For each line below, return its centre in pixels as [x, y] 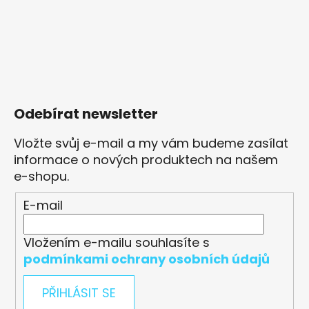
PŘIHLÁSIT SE [79, 293]
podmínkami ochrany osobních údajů [147, 259]
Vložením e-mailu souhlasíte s [117, 243]
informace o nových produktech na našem [146, 160]
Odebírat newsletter [86, 114]
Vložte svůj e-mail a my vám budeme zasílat [151, 143]
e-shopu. [41, 177]
